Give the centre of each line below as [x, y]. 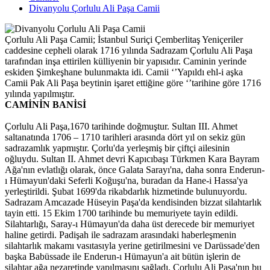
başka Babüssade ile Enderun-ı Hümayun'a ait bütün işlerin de [123, 256]
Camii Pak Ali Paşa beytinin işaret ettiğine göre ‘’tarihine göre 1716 [133, 83]
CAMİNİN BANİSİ [46, 104]
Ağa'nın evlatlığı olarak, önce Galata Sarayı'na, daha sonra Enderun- [135, 169]
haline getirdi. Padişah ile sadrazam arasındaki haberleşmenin [121, 234]
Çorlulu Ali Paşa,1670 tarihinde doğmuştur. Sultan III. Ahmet [121, 126]
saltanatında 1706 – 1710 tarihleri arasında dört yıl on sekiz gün [125, 137]
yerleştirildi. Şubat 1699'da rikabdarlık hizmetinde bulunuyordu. [126, 191]
